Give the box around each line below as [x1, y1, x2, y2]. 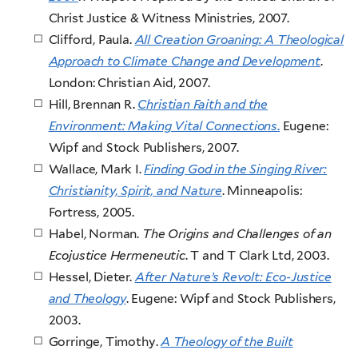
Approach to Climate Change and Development [48, 54, 320, 70]
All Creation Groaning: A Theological [134, 32, 344, 48]
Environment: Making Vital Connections [48, 118, 278, 134]
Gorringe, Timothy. [48, 334, 161, 350]
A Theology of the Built [161, 334, 293, 350]
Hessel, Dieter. [48, 269, 135, 285]
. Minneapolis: [221, 183, 302, 199]
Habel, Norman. [48, 226, 142, 242]
